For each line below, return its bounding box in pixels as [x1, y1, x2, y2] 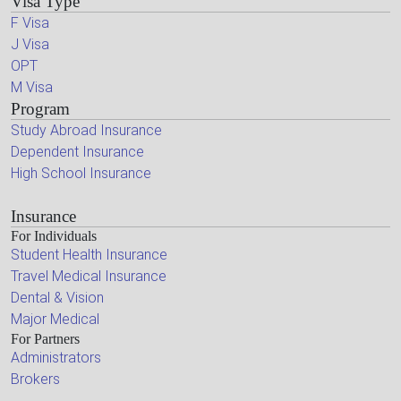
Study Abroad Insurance [11, 122, 162, 140]
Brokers [11, 371, 60, 388]
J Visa [11, 36, 49, 54]
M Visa [11, 79, 53, 97]
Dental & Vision [11, 289, 104, 307]
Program [11, 99, 70, 119]
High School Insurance [11, 165, 151, 183]
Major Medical [11, 311, 99, 328]
